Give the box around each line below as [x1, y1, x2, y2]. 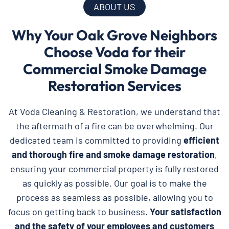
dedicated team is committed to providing [10, 134, 184, 146]
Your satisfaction [149, 205, 221, 217]
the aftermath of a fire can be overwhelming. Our [15, 120, 214, 131]
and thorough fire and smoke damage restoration [12, 148, 215, 160]
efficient [184, 134, 219, 146]
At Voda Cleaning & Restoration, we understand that [9, 105, 220, 117]
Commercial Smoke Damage [22, 59, 207, 78]
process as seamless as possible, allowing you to [16, 191, 213, 203]
